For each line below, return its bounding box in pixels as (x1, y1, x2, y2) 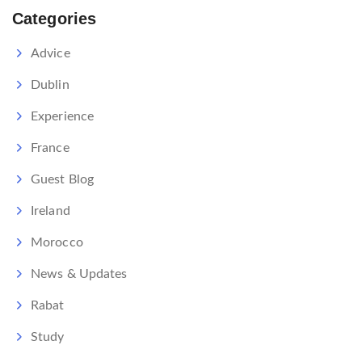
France (31, 141, 69, 155)
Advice (31, 47, 70, 61)
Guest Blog (31, 173, 94, 187)
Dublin (31, 78, 69, 92)
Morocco (31, 236, 83, 250)
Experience (31, 110, 94, 124)
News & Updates (31, 267, 128, 281)
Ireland (31, 204, 70, 218)
